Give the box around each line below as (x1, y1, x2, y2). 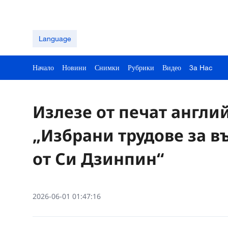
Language (38, 34, 71, 43)
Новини (62, 63, 87, 72)
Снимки (95, 63, 120, 72)
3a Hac (189, 63, 213, 72)
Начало (33, 63, 54, 72)
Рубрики (128, 63, 154, 72)
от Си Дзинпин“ (33, 148, 164, 169)
